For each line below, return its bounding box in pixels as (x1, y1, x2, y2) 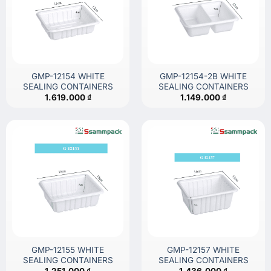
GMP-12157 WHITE (167, 244, 240, 255)
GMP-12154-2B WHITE (160, 71, 247, 81)
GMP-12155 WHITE (31, 244, 104, 255)
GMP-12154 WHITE (31, 71, 105, 81)
